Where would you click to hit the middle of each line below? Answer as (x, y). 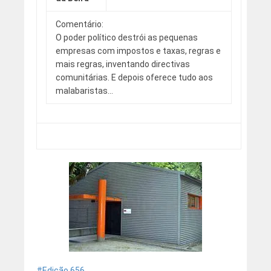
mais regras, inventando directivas (122, 64)
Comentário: (79, 24)
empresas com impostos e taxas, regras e (138, 51)
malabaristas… (84, 91)
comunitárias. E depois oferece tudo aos (134, 78)
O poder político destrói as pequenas (126, 38)
